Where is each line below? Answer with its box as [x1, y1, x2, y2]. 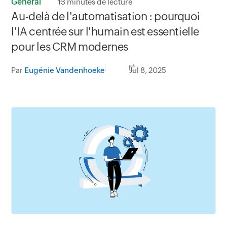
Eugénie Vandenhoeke [24, 66, 105, 75]
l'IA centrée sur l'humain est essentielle [11, 25, 199, 39]
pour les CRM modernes [11, 41, 128, 54]
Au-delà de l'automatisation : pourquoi [11, 10, 200, 23]
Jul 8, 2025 [129, 66, 167, 75]
